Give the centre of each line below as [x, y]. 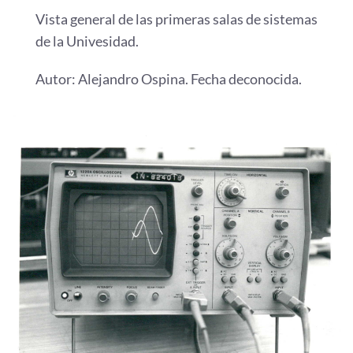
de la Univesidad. [87, 41]
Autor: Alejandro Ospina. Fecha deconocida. [169, 78]
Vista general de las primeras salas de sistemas [176, 19]
